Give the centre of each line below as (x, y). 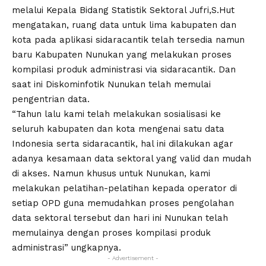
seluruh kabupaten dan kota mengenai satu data (118, 129)
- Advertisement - (133, 258)
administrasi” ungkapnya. (66, 248)
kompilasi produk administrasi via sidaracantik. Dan (124, 69)
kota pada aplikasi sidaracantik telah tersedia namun (128, 40)
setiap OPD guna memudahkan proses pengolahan (123, 203)
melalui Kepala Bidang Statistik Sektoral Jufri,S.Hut (123, 10)
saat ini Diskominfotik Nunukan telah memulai (111, 84)
